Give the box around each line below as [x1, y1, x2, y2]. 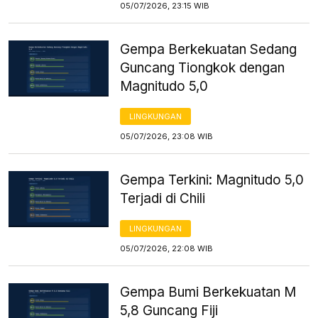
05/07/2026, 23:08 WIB [120, 131, 214, 141]
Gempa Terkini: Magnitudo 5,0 [120, 171, 305, 188]
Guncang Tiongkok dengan [120, 59, 285, 76]
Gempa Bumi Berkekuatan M [120, 283, 297, 300]
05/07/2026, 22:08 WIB [120, 243, 214, 253]
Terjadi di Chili [120, 190, 206, 207]
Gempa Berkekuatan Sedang [120, 40, 297, 57]
